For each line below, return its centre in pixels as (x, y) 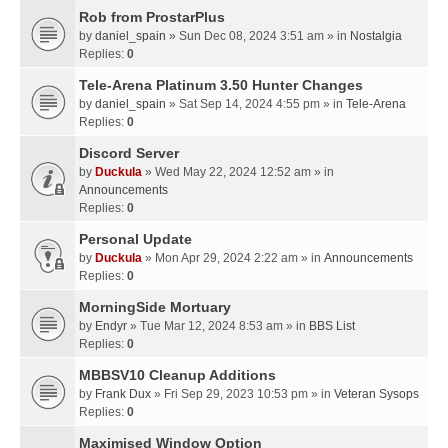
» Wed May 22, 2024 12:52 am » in (238, 172)
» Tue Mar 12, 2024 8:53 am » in (218, 326)
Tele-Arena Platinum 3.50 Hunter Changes (221, 85)
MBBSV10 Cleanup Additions (177, 375)
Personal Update (135, 239)
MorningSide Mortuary (155, 307)
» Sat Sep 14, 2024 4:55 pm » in (256, 104)
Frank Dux (123, 394)
